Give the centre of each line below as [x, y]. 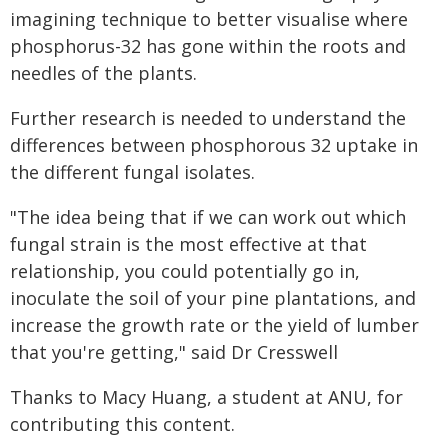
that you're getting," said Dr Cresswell [174, 352]
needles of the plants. [103, 73]
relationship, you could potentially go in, [185, 271]
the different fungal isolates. [132, 172]
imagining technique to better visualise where [209, 19]
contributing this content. [122, 424]
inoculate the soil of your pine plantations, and [213, 298]
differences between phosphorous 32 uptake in [214, 145]
